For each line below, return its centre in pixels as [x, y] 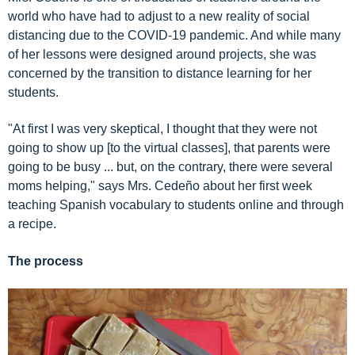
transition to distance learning [190, 73]
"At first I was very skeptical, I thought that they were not [162, 129]
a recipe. [32, 224]
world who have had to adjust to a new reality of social [159, 16]
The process [46, 261]
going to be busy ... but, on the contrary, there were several [170, 167]
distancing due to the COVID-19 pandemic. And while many [174, 35]
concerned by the [58, 73]
